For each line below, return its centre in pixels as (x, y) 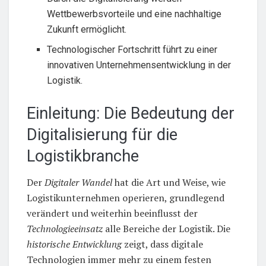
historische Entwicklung (74, 244)
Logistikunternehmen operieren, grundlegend (126, 198)
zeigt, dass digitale (162, 244)
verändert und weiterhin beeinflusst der (112, 213)
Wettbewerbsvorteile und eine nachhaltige (134, 14)
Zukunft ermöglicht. (87, 29)
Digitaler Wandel (78, 183)
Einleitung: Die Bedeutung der (131, 113)
